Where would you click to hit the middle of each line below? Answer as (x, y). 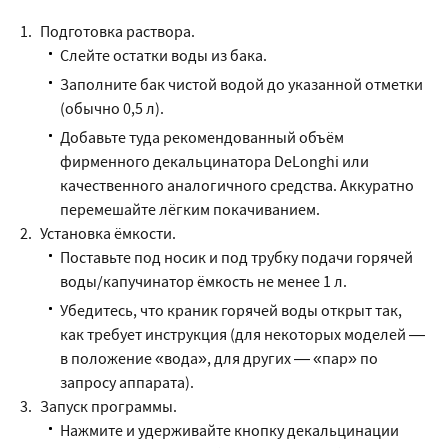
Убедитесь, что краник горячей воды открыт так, (231, 310)
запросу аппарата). (127, 382)
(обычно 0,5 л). (112, 108)
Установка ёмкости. (108, 233)
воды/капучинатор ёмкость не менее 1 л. (203, 281)
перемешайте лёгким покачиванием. (190, 209)
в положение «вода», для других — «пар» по (219, 358)
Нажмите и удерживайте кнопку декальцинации (229, 430)
